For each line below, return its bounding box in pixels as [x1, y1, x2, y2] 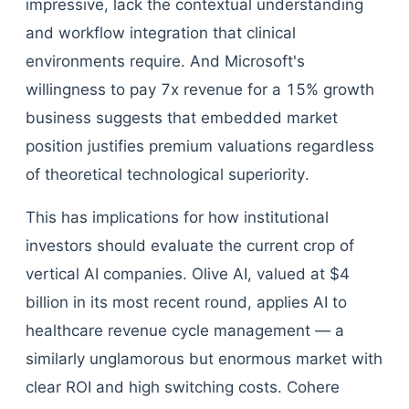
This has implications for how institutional [26, 208, 329, 226]
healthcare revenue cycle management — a [26, 321, 344, 340]
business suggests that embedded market [26, 109, 338, 127]
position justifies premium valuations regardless [26, 137, 374, 155]
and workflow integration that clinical [26, 24, 296, 42]
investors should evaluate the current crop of [26, 236, 354, 255]
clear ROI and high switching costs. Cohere [26, 378, 340, 396]
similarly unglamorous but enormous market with [26, 350, 383, 368]
